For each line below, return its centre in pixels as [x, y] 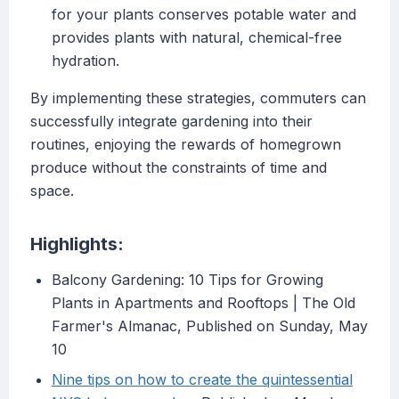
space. [52, 191]
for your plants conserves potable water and [204, 15]
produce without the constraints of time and [179, 168]
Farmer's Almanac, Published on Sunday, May [210, 326]
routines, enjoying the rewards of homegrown [186, 145]
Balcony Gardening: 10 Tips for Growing [187, 280]
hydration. [85, 61]
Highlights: [77, 244]
